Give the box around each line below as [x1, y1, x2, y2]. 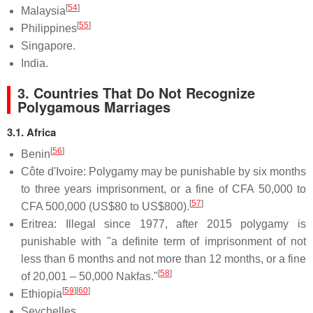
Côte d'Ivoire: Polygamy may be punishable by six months [21, 166, 306, 177]
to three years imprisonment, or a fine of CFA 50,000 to [21, 183, 306, 195]
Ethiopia [21, 288, 62, 300]
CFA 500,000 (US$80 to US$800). [21, 201, 189, 212]
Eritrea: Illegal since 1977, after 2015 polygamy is [21, 218, 306, 230]
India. [21, 57, 48, 69]
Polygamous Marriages [17, 96, 170, 117]
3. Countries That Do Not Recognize [17, 82, 255, 103]
